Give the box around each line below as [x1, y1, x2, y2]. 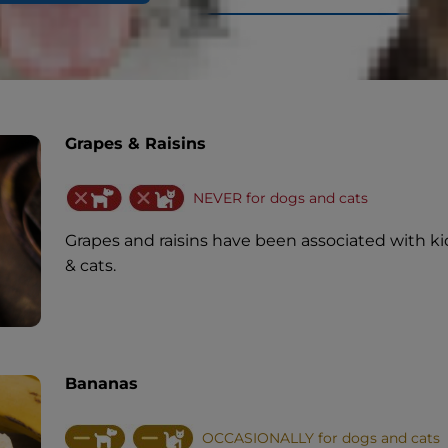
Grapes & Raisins [64, 134, 206, 153]
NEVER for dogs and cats [192, 189, 368, 207]
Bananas [64, 373, 138, 393]
